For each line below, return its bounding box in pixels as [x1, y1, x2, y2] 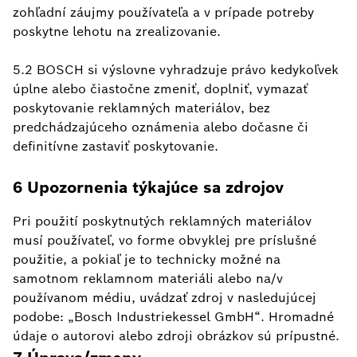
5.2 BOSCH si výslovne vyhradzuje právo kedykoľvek [13, 61, 339, 78]
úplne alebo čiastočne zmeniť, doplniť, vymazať [13, 80, 308, 97]
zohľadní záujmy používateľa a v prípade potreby [13, 4, 314, 21]
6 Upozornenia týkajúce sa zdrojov [13, 177, 284, 198]
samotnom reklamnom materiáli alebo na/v [13, 270, 283, 287]
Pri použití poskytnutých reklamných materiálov [13, 213, 312, 229]
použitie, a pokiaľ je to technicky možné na [13, 251, 280, 268]
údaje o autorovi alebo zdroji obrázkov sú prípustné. [13, 328, 339, 344]
